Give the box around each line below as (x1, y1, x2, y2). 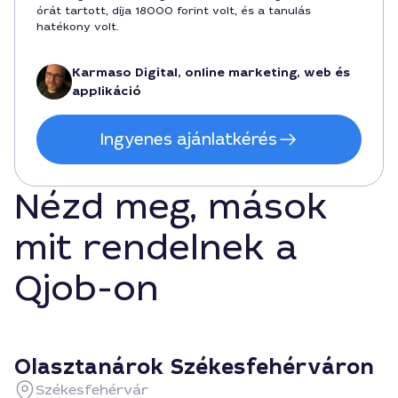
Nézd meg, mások (14, 184, 328, 230)
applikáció (72, 83, 141, 99)
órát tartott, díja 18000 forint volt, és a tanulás (36, 4, 311, 18)
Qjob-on (14, 266, 159, 312)
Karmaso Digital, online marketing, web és (72, 64, 350, 81)
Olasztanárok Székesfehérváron (14, 353, 374, 381)
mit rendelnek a (14, 225, 298, 271)
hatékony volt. (36, 20, 119, 34)
